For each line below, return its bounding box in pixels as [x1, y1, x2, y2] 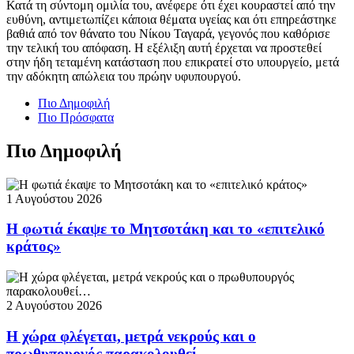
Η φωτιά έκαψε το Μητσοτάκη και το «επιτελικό [6, 220, 325, 238]
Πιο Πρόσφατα [38, 110, 114, 124]
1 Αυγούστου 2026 [6, 191, 102, 205]
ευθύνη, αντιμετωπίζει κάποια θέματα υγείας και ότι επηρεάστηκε [6, 12, 337, 26]
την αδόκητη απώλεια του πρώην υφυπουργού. [6, 69, 241, 83]
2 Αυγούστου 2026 [6, 298, 102, 312]
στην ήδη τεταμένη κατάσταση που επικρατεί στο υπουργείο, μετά [6, 55, 339, 69]
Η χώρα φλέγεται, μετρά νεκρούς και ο [6, 327, 256, 345]
